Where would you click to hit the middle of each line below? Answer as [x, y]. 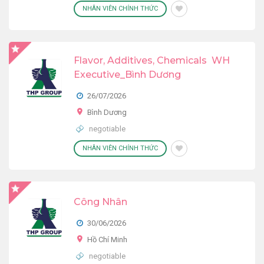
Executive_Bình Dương [127, 75]
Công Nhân [100, 202]
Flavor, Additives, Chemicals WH [152, 60]
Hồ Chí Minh [107, 240]
